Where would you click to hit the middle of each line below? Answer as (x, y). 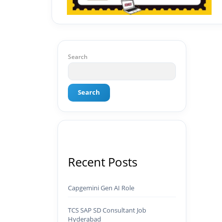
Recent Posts (103, 162)
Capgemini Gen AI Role (101, 188)
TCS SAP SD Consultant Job (107, 210)
